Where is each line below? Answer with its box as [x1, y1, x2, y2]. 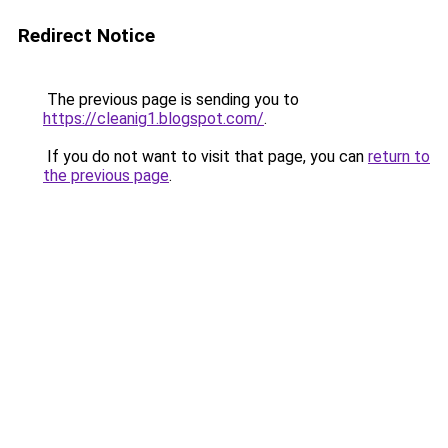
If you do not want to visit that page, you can [43, 147, 368, 166]
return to [368, 147, 430, 166]
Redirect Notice [18, 24, 155, 47]
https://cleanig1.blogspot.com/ [43, 109, 264, 128]
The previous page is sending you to [43, 90, 299, 109]
